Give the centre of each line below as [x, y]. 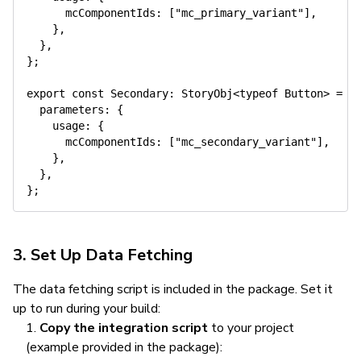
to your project [251, 328]
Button [301, 93]
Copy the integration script [124, 328]
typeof [259, 93]
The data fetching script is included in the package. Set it [173, 289]
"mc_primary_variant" [239, 13]
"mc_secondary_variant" [246, 142]
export [46, 93]
